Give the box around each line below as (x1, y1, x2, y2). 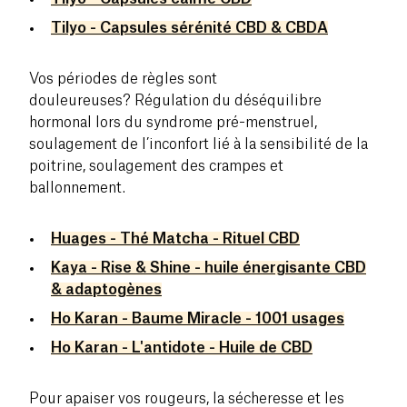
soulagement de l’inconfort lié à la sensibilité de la (29, 136, 368, 152)
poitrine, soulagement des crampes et (29, 158, 283, 174)
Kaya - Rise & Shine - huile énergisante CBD (51, 260, 366, 275)
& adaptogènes (51, 282, 162, 297)
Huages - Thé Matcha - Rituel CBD (51, 231, 300, 246)
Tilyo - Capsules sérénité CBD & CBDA (51, 20, 328, 35)
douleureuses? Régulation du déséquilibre (29, 93, 322, 108)
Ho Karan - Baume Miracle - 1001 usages (51, 311, 344, 326)
